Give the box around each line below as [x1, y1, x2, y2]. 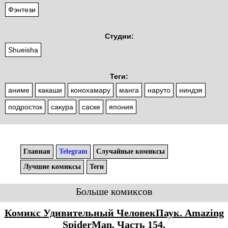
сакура [51, 103, 73, 111]
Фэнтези [8, 6, 36, 14]
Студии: [104, 32, 134, 41]
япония [109, 103, 133, 111]
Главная [23, 148, 50, 156]
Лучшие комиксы [23, 163, 81, 171]
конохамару [71, 86, 110, 95]
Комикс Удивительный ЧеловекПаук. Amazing [4, 207, 224, 219]
